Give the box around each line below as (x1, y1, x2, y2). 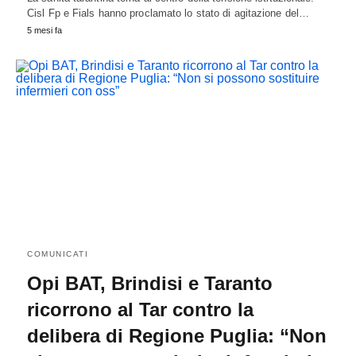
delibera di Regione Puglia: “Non (27, 325, 327, 347)
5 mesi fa (27, 25, 62, 36)
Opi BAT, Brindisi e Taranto (27, 273, 273, 295)
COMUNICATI (27, 250, 88, 259)
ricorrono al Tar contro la (27, 299, 253, 321)
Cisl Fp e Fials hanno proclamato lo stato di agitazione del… (27, 7, 310, 20)
